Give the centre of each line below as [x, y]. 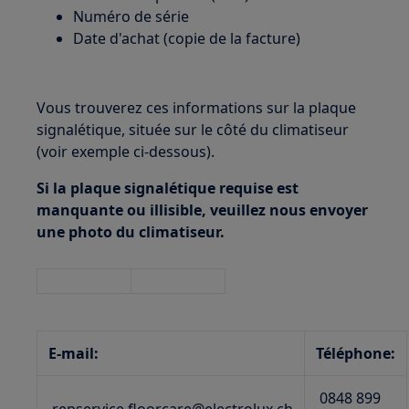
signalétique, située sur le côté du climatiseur [193, 130]
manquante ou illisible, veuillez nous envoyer [203, 210]
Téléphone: [356, 353]
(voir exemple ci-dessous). [126, 152]
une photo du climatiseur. [131, 232]
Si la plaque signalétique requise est [168, 188]
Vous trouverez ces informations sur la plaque [197, 108]
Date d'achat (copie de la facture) [187, 38]
